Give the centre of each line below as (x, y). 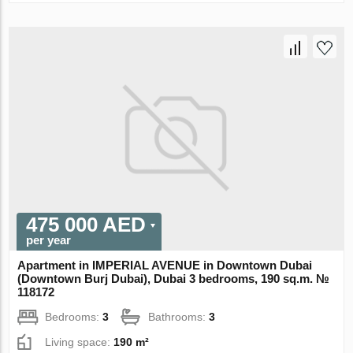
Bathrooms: (179, 317)
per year (49, 240)
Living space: (80, 342)
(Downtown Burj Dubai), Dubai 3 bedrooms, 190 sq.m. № (174, 279)
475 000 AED (86, 225)
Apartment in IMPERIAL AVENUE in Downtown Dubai (165, 266)
